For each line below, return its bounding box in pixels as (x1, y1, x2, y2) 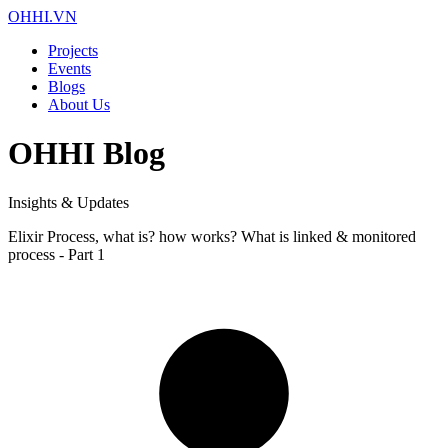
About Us (48, 96, 110, 113)
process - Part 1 (8, 245, 105, 263)
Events (48, 60, 91, 77)
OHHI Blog (8, 135, 165, 172)
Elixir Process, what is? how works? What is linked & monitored (8, 227, 416, 245)
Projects (48, 42, 98, 59)
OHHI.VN (8, 8, 77, 25)
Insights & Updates (8, 193, 129, 211)
